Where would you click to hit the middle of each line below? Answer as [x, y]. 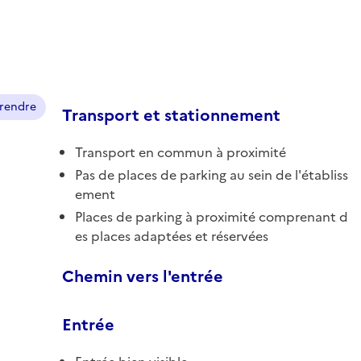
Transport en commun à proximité [180, 152]
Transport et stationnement [171, 115]
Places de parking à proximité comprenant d [212, 216]
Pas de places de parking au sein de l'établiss [212, 174]
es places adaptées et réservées [172, 236]
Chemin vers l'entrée [143, 276]
